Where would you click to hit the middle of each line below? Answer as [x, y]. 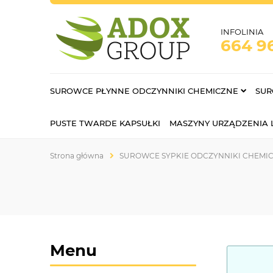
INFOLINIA [242, 32]
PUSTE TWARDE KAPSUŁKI [105, 123]
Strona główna [77, 156]
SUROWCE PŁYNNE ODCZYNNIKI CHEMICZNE [144, 90]
